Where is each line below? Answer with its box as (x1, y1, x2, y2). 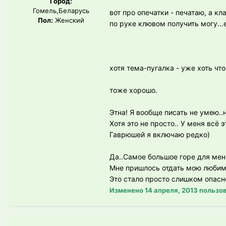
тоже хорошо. (109, 86, 157, 95)
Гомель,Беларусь (33, 6, 89, 15)
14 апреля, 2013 (145, 186, 198, 195)
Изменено (109, 186, 145, 195)
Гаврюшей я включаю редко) (109, 130, 210, 139)
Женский (53, 16, 84, 24)
